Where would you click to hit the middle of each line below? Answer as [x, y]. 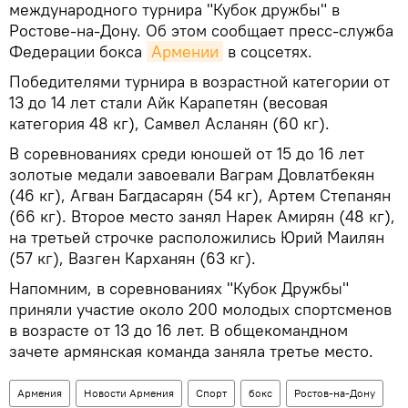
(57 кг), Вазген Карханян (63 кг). [133, 258]
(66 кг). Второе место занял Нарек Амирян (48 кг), [202, 216]
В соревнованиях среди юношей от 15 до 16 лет [187, 153]
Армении [185, 51]
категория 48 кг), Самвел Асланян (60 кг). [169, 123]
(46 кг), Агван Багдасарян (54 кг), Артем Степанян [200, 195]
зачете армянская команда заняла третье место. [191, 351]
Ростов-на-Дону [335, 393]
